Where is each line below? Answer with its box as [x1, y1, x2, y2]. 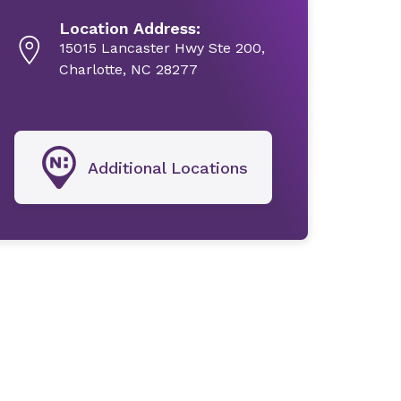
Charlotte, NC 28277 [58, 61, 198, 78]
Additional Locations [88, 158, 249, 177]
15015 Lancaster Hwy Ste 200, [58, 39, 265, 56]
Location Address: [58, 19, 200, 38]
